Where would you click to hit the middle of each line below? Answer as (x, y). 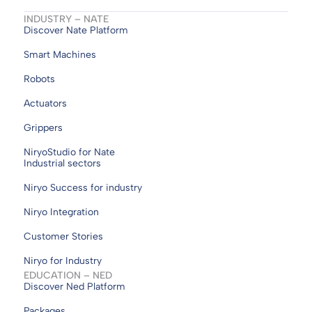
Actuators (45, 103)
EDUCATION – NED (68, 275)
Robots (39, 79)
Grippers (43, 127)
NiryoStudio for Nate (69, 152)
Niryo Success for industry (83, 187)
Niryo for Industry (63, 260)
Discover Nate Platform (76, 30)
